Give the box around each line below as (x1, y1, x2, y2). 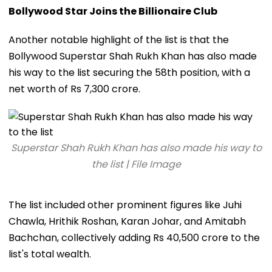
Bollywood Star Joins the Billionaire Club (8, 4, 217, 18)
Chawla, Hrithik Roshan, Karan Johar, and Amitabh (8, 214, 246, 228)
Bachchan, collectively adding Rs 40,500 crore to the (8, 230, 260, 245)
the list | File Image (91, 157, 181, 171)
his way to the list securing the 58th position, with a (8, 65, 250, 80)
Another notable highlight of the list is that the (8, 32, 229, 47)
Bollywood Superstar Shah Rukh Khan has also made (8, 49, 257, 63)
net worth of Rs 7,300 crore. (8, 81, 140, 96)
